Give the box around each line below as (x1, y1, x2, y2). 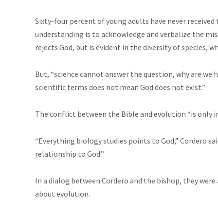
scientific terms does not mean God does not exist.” (35, 82, 205, 92)
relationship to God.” (35, 148, 104, 159)
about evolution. (35, 188, 90, 199)
